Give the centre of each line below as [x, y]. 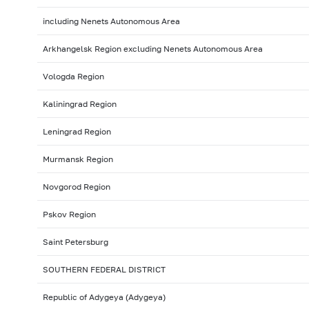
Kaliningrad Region [79, 104]
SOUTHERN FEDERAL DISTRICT [104, 270]
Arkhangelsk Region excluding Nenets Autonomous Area [152, 49]
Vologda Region [73, 77]
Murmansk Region [78, 159]
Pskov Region [69, 215]
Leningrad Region [77, 132]
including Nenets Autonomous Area [111, 21]
